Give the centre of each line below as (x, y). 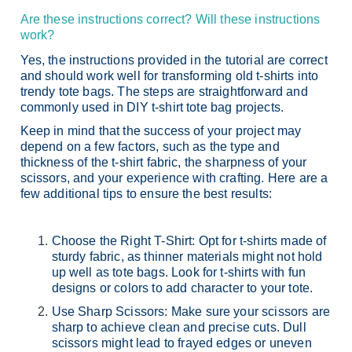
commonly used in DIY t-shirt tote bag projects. (152, 107)
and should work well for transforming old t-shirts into (169, 75)
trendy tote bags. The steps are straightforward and (164, 91)
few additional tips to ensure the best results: (146, 193)
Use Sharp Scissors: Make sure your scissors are (191, 311)
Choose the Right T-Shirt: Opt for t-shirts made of (189, 240)
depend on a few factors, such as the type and (150, 146)
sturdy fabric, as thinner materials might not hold (187, 256)
